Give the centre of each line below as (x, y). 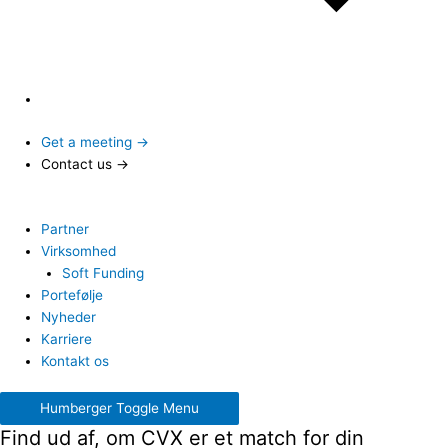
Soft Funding (102, 272)
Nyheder (69, 316)
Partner (65, 228)
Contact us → (85, 163)
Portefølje (72, 294)
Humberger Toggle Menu (119, 408)
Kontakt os (75, 360)
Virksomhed (79, 250)
